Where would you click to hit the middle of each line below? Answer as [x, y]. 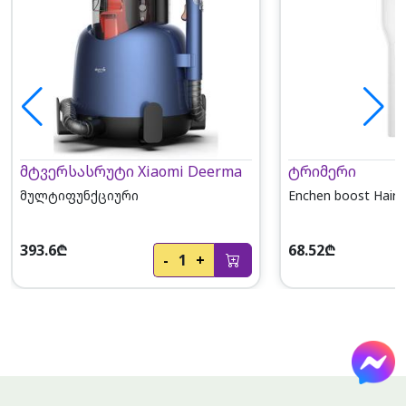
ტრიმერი [322, 172]
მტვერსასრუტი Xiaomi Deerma [130, 172]
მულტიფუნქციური [79, 196]
